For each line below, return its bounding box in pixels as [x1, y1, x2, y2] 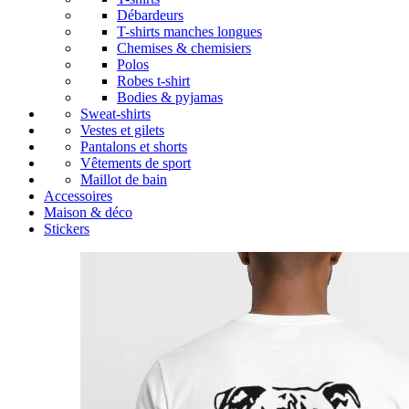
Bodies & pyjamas [117, 89, 223, 105]
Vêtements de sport [80, 154, 191, 171]
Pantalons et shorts [80, 138, 187, 154]
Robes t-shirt [117, 72, 190, 89]
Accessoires [44, 187, 112, 204]
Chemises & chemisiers [117, 39, 251, 56]
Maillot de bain [80, 171, 167, 187]
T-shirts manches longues [117, 23, 262, 39]
